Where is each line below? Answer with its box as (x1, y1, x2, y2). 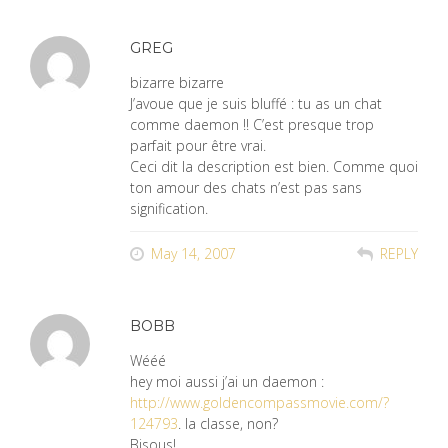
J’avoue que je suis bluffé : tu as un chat (130, 94, 382, 113)
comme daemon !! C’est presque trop (130, 115, 374, 134)
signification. (130, 199, 208, 218)
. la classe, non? (178, 414, 278, 433)
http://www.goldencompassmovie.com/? (130, 393, 389, 412)
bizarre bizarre (130, 73, 224, 92)
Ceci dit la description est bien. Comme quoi (130, 157, 418, 176)
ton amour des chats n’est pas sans (130, 178, 362, 197)
